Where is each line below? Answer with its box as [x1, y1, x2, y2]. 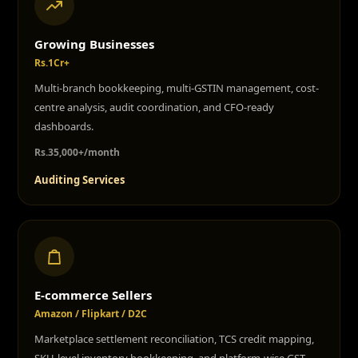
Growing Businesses [34, 36, 154, 52]
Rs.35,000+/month [34, 145, 120, 159]
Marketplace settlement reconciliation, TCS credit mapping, [34, 332, 314, 346]
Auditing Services [34, 173, 125, 187]
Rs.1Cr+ [34, 56, 70, 70]
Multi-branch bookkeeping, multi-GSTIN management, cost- [34, 81, 319, 95]
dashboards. [34, 119, 93, 133]
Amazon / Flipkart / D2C [34, 307, 147, 320]
